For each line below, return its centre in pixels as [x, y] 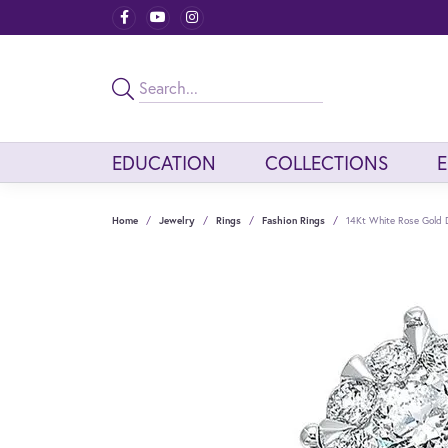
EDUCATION [164, 162]
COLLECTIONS [326, 162]
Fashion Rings [293, 220]
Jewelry [177, 220]
